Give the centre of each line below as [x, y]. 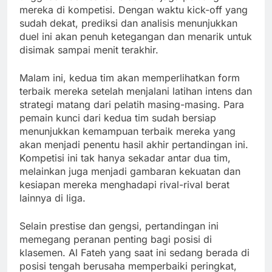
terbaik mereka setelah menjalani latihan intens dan [136, 91]
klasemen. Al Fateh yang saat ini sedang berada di [134, 253]
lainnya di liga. [53, 198]
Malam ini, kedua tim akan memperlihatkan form [130, 78]
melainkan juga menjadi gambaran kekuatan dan [130, 172]
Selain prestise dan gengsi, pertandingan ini [119, 226]
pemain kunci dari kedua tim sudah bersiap [118, 118]
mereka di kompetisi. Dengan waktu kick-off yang [134, 10]
